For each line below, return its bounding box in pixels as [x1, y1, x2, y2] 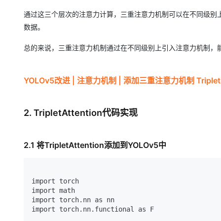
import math [32, 186, 75, 194]
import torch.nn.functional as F [32, 205, 154, 213]
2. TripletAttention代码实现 [24, 107, 138, 118]
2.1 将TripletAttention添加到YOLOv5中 [24, 140, 166, 150]
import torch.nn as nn [32, 195, 114, 204]
